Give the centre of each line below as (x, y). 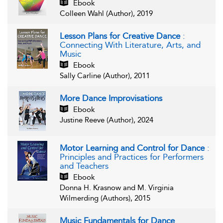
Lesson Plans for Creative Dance (121, 36)
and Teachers (84, 166)
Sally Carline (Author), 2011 (105, 76)
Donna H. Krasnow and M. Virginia (117, 188)
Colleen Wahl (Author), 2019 (106, 14)
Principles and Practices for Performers (132, 157)
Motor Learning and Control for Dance (133, 148)
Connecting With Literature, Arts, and (130, 45)
